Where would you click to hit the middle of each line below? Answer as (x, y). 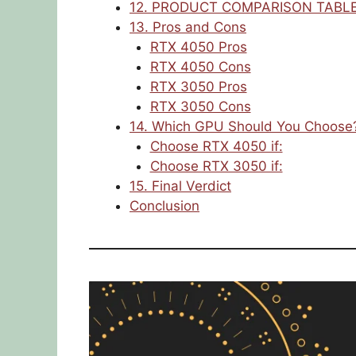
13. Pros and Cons (188, 27)
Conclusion (164, 206)
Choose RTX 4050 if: (216, 147)
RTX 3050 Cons (200, 107)
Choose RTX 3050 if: (216, 166)
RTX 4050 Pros (198, 47)
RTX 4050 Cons (200, 67)
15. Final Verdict (180, 186)
